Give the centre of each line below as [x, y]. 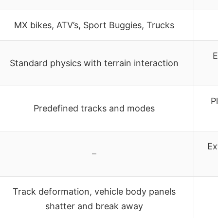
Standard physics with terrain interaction [94, 63]
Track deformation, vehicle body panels [94, 191]
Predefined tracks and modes [94, 108]
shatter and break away [94, 206]
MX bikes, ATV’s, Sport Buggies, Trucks [94, 25]
